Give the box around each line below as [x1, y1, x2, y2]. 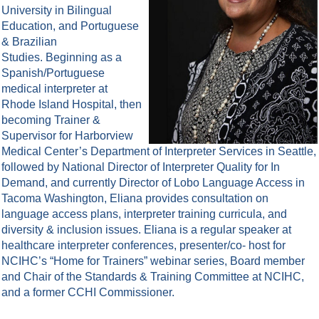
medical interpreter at [1, 82, 108, 95]
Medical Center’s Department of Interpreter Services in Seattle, [1, 145, 316, 157]
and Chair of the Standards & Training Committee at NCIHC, [1, 270, 304, 283]
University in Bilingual [1, 4, 112, 16]
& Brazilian [1, 35, 57, 48]
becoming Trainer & [1, 113, 100, 126]
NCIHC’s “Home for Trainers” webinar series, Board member [1, 254, 305, 267]
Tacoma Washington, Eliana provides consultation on [1, 192, 268, 204]
